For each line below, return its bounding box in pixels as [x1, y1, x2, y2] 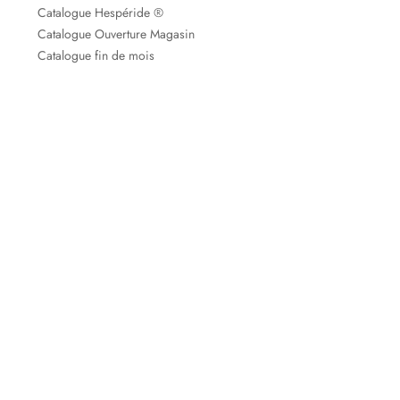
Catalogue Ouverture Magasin [37, 26, 195, 43]
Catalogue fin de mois [37, 47, 154, 64]
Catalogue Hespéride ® [37, 4, 163, 21]
